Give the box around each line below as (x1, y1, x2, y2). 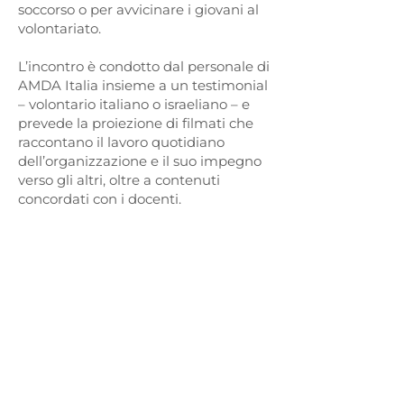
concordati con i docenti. (18, 190, 181, 207)
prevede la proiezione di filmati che (18, 115, 253, 132)
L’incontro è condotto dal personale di (18, 58, 270, 75)
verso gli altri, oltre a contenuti (18, 171, 220, 188)
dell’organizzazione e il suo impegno (18, 152, 262, 170)
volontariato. (18, 20, 101, 37)
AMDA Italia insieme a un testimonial (18, 77, 268, 94)
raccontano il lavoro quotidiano (18, 133, 225, 151)
